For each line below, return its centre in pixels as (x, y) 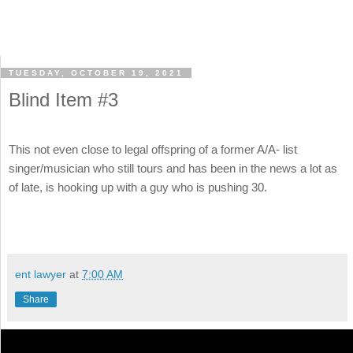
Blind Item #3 (63, 100)
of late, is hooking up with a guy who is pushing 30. (138, 188)
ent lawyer (41, 274)
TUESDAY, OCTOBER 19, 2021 (96, 73)
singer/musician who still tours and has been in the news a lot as (173, 169)
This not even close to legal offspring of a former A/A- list (153, 150)
